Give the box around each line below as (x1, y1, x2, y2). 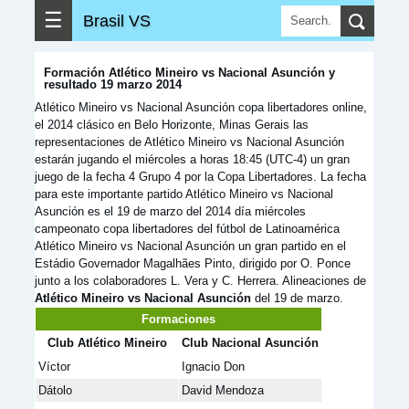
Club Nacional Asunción (182, 336, 319, 350)
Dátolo (38, 383, 72, 397)
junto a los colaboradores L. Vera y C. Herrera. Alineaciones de (35, 274, 366, 288)
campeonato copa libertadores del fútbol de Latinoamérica (35, 222, 340, 236)
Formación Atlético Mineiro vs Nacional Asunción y (44, 66, 335, 79)
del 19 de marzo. (251, 291, 343, 305)
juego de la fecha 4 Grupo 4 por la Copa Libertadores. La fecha (35, 170, 366, 184)
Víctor (38, 360, 70, 373)
